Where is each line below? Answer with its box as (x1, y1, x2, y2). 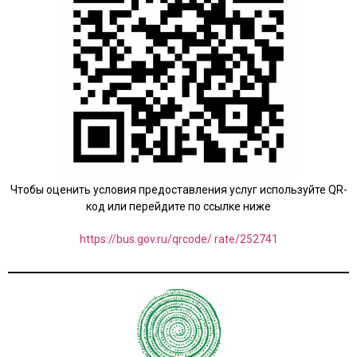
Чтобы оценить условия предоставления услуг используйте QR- (10, 183, 347, 197)
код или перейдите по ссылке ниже (86, 200, 271, 214)
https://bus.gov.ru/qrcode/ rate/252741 (79, 233, 278, 246)
